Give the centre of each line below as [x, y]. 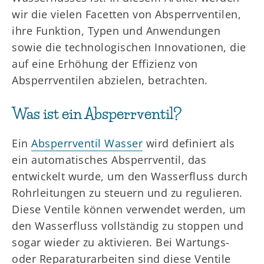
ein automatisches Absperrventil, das [109, 160]
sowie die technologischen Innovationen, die [129, 47]
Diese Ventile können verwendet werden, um [129, 209]
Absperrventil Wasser [87, 143]
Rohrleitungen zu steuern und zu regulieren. [127, 193]
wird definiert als [189, 143]
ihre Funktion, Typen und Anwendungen [116, 31]
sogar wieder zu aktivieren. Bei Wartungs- [121, 242]
